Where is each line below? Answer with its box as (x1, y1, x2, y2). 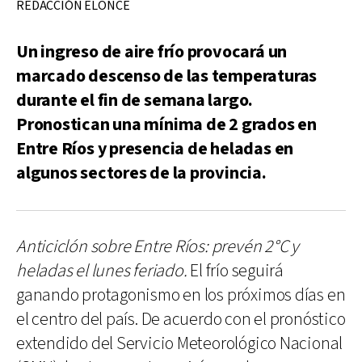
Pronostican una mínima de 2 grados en (16, 112, 317, 137)
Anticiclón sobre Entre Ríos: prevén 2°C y (16, 234, 299, 259)
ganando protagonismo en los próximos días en (16, 283, 346, 307)
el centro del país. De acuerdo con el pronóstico (16, 307, 346, 331)
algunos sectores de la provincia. (16, 161, 267, 185)
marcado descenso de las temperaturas (16, 64, 318, 88)
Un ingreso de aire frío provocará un (16, 40, 288, 64)
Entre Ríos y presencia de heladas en (16, 137, 294, 161)
